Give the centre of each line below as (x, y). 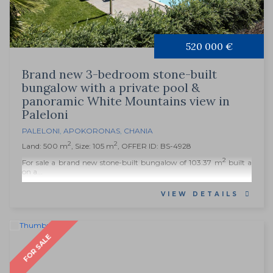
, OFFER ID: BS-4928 (154, 146)
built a (239, 163)
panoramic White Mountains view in (126, 101)
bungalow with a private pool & (111, 88)
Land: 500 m (45, 146)
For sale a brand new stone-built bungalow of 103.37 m (122, 163)
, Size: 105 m (93, 146)
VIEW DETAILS (200, 194)
